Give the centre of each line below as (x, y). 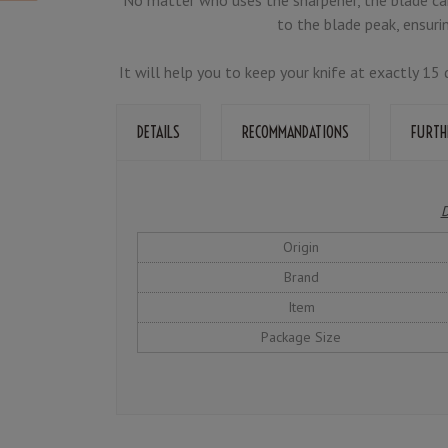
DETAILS (158, 131)
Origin (301, 247)
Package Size (301, 337)
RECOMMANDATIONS (295, 131)
